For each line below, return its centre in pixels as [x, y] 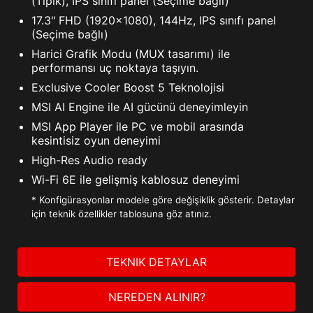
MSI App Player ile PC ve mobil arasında [138, 127]
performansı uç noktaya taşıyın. [115, 68]
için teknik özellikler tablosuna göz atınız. [122, 214]
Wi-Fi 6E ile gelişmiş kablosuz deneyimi [136, 180]
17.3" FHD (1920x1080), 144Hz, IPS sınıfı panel [154, 21]
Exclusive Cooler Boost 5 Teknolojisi [128, 88]
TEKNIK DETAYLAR [156, 262]
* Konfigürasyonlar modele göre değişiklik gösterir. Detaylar [163, 200]
